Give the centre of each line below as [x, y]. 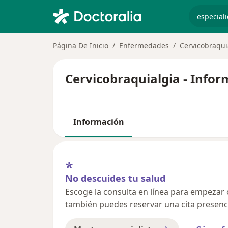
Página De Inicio [81, 46]
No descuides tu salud [115, 178]
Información [99, 122]
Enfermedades [144, 46]
